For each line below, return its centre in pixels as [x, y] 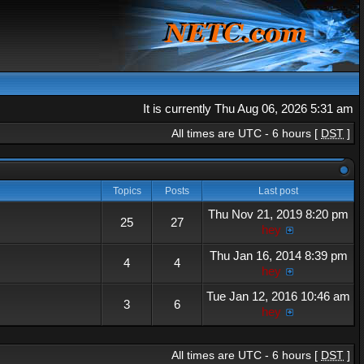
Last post [278, 191]
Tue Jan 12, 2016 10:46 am [278, 296]
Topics [127, 191]
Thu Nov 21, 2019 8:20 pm [278, 214]
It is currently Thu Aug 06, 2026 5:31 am [248, 108]
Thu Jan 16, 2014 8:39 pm [278, 256]
